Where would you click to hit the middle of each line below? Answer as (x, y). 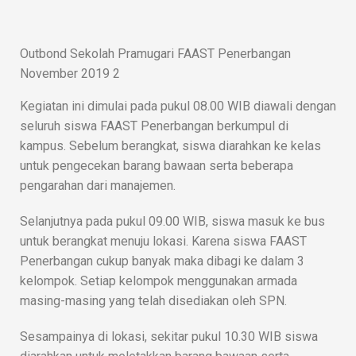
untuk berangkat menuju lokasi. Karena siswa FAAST (163, 241)
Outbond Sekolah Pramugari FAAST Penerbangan (155, 53)
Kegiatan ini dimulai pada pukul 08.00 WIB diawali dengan (178, 106)
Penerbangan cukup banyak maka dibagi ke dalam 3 (162, 261)
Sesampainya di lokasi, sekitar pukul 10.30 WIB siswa (169, 336)
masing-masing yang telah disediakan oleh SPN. (153, 300)
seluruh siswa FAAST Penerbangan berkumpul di (154, 126)
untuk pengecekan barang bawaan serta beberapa (157, 165)
